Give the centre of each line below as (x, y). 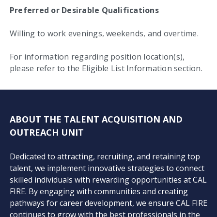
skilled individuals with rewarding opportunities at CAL (108, 179)
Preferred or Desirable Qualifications (84, 10)
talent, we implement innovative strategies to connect (107, 168)
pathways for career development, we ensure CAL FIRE (108, 203)
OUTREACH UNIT (47, 132)
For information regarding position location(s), (97, 56)
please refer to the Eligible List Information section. (106, 68)
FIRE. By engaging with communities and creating (99, 191)
